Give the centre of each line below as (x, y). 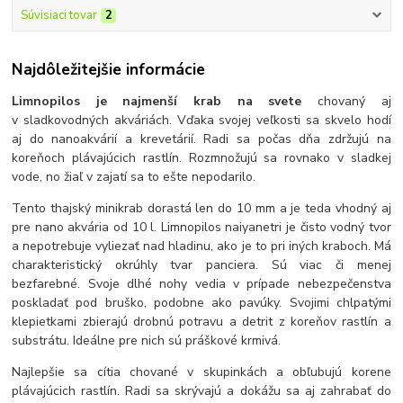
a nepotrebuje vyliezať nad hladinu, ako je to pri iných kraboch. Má (201, 246)
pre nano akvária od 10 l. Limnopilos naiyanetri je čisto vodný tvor (201, 228)
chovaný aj (346, 102)
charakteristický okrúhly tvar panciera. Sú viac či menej (201, 265)
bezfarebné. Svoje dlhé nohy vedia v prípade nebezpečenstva (201, 284)
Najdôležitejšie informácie (109, 69)
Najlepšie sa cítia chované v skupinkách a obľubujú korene (201, 372)
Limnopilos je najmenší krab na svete (157, 102)
